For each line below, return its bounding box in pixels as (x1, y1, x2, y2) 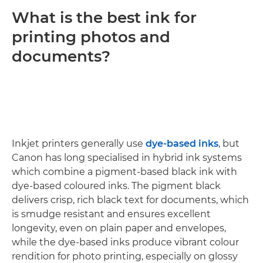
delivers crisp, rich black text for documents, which (12, 194, 249, 205)
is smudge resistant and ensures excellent (12, 208, 211, 220)
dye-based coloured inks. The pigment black (12, 180, 221, 191)
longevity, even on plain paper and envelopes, (12, 222, 226, 234)
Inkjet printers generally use (12, 137, 146, 149)
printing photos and (12, 27, 170, 46)
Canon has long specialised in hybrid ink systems (12, 151, 242, 163)
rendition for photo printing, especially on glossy (12, 250, 238, 262)
